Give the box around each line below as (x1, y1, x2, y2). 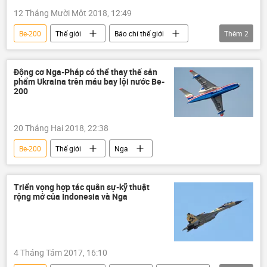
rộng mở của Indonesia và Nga (14, 191, 128, 203)
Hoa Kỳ (19, 46, 43, 56)
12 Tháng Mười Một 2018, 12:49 (14, 7, 132, 18)
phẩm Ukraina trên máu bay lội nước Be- (14, 75, 164, 87)
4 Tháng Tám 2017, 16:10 (14, 247, 107, 259)
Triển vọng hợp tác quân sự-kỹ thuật (14, 181, 150, 193)
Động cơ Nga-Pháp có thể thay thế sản (14, 66, 157, 77)
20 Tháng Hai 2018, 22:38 (14, 122, 108, 134)
